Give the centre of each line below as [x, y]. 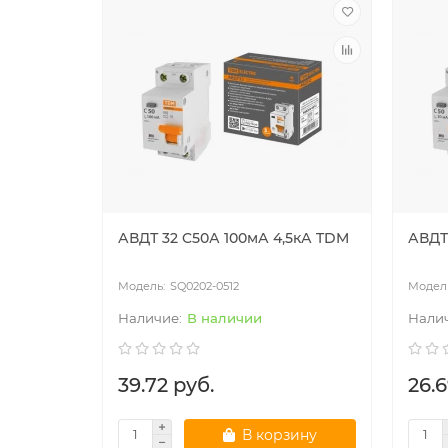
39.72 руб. [166, 384]
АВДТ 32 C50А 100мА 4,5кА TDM [233, 237]
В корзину [279, 434]
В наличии [224, 317]
